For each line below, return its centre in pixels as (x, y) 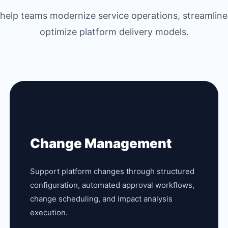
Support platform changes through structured (112, 171)
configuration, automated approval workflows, (112, 185)
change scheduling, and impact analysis (102, 199)
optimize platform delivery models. (114, 32)
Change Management (101, 143)
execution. (49, 212)
